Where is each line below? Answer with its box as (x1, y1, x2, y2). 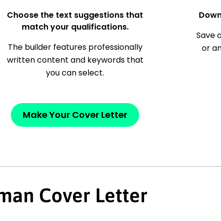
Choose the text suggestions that (7, 9, 143, 21)
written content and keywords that (6, 54, 144, 66)
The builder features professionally (7, 41, 143, 53)
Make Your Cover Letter (23, 109, 127, 121)
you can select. (46, 67, 104, 79)
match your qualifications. (21, 21, 129, 33)
